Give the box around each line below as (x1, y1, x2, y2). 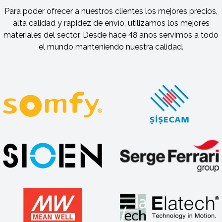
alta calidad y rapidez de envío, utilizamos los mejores (12, 18, 210, 28)
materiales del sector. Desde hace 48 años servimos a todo (3, 30, 219, 40)
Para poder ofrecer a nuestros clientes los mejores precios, (4, 6, 218, 16)
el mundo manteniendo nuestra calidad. (39, 42, 183, 52)
